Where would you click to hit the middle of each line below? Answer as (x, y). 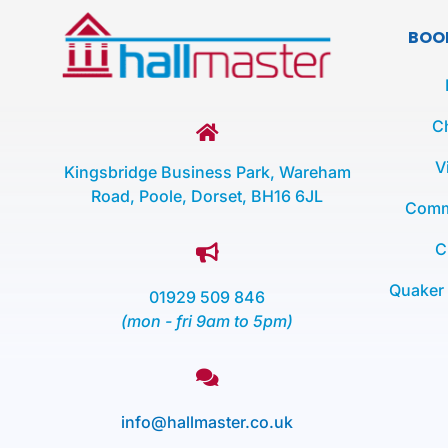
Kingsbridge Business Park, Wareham (207, 172)
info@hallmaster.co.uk (207, 422)
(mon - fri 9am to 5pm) (207, 321)
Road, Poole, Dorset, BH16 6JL (207, 196)
